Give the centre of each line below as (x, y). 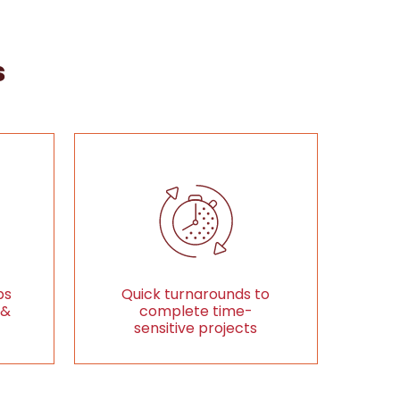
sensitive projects (196, 328)
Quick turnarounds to (196, 294)
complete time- (196, 311)
